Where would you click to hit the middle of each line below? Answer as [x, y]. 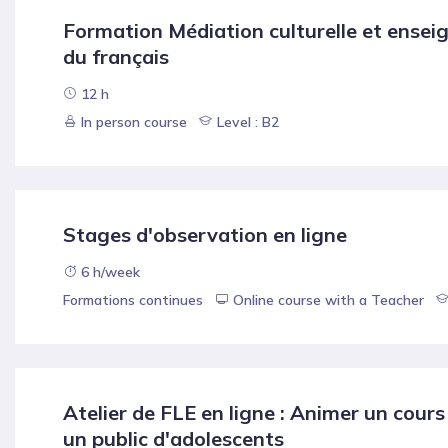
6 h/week [108, 272]
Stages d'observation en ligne [205, 235]
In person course [134, 122]
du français [116, 57]
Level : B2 [246, 122]
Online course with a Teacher [328, 300]
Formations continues [133, 300]
